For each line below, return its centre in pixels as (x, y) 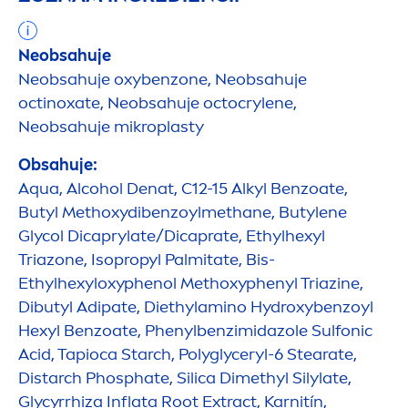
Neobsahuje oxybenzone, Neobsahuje (163, 79)
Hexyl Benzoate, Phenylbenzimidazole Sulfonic (195, 330)
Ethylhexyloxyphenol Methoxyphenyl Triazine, (191, 283)
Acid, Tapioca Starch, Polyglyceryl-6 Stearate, (188, 354)
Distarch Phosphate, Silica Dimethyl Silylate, (185, 377)
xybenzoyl (335, 306)
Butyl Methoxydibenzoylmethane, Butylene (183, 212)
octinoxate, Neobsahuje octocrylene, (158, 102)
